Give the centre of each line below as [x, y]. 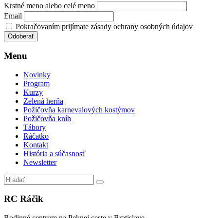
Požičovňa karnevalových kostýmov [79, 109]
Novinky [37, 74]
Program [36, 83]
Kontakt [36, 145]
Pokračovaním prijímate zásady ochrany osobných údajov [103, 27]
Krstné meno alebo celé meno [49, 6]
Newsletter [40, 162]
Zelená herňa [43, 101]
